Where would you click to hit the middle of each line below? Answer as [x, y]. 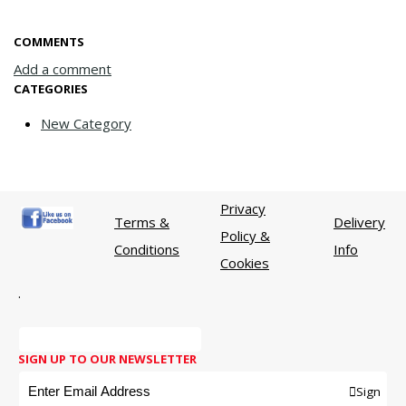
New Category [86, 124]
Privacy [243, 209]
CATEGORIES [51, 89]
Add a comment [63, 69]
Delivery [359, 222]
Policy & [245, 236]
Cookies [245, 263]
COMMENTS [49, 42]
